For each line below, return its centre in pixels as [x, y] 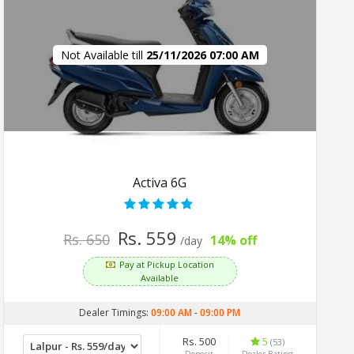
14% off [234, 240]
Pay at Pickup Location [167, 264]
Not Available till [104, 55]
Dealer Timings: [115, 312]
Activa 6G [160, 182]
